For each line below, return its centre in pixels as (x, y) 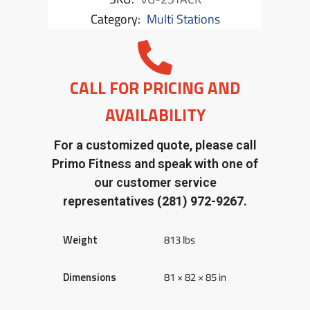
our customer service (155, 182)
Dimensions (90, 277)
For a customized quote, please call (155, 145)
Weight (81, 240)
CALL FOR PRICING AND (155, 88)
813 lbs (180, 240)
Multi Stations (183, 19)
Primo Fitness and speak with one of (155, 164)
